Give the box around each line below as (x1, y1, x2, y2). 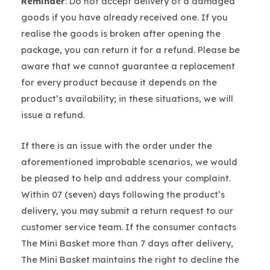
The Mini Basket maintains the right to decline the (21, 253, 239, 265)
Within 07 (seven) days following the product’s (21, 188, 225, 200)
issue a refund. (21, 109, 85, 121)
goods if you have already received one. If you (21, 11, 228, 24)
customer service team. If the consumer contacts (21, 221, 236, 233)
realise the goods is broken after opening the (21, 28, 221, 40)
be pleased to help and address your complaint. (21, 172, 231, 184)
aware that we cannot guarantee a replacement (21, 60, 235, 72)
